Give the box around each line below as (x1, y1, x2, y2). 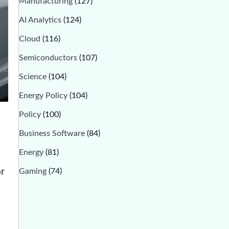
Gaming (18, 167, 49, 175)
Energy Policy (18, 91, 70, 100)
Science (18, 73, 49, 81)
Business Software (18, 129, 87, 138)
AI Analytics (18, 16, 63, 24)
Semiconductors (18, 54, 79, 62)
